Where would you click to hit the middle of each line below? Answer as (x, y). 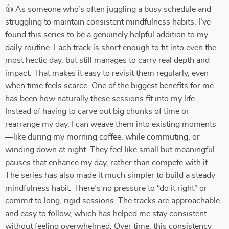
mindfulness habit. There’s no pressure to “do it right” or (106, 188)
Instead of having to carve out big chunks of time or (97, 111)
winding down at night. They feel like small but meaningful (110, 150)
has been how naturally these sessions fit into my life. (101, 99)
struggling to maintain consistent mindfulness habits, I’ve (108, 22)
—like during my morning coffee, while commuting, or (102, 137)
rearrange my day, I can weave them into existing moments (111, 124)
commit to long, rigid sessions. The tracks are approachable (112, 201)
